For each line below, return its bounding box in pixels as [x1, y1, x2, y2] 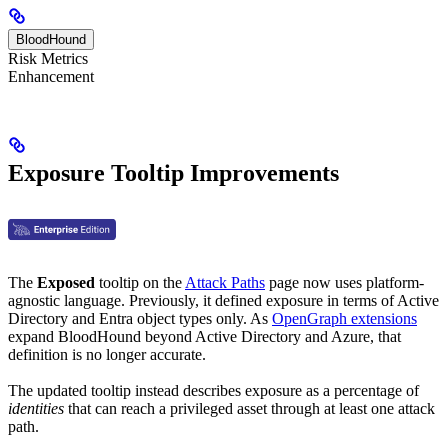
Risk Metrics [8, 49, 88, 67]
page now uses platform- [265, 273, 424, 291]
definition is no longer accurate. [8, 345, 206, 363]
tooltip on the [95, 273, 185, 291]
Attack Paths [185, 273, 265, 291]
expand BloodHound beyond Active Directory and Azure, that [8, 327, 401, 345]
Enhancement [8, 67, 94, 85]
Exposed [37, 273, 95, 291]
